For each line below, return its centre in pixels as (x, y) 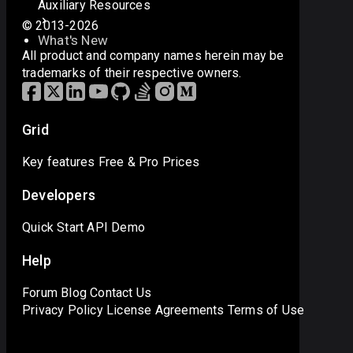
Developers (59, 195)
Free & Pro (128, 162)
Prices (181, 162)
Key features (59, 162)
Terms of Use (266, 310)
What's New (73, 40)
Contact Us (121, 293)
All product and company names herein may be (153, 56)
